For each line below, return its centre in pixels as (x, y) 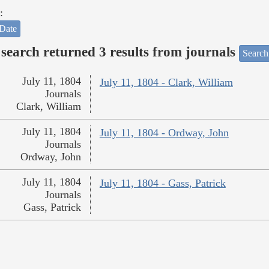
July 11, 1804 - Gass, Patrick (162, 183)
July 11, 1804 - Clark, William (166, 83)
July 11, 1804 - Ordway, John (164, 133)
